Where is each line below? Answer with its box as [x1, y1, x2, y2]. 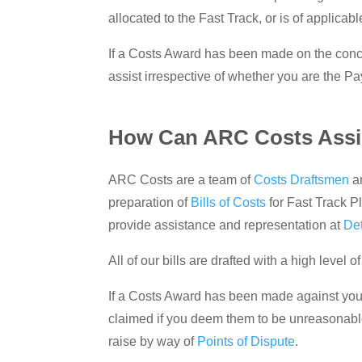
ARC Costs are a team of [108, 173, 255, 187]
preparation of [108, 196, 192, 210]
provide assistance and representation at [108, 218, 344, 233]
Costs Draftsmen [254, 173, 350, 187]
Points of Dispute [197, 335, 296, 349]
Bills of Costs [191, 196, 267, 210]
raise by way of [108, 335, 198, 349]
